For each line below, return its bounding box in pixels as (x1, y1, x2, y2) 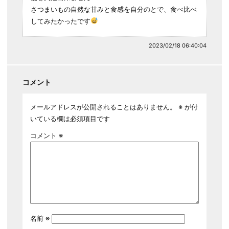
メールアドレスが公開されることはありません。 (30, 103, 176, 111)
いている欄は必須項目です (30, 114, 110, 123)
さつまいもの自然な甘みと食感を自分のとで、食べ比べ (30, 5, 197, 13)
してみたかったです (30, 17, 90, 25)
